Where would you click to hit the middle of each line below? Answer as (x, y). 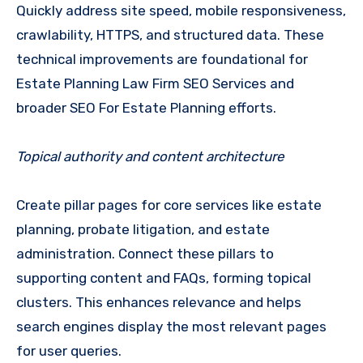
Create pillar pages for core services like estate (169, 205)
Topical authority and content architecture (150, 157)
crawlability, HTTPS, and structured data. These (170, 35)
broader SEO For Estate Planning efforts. (146, 108)
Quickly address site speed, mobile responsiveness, (181, 11)
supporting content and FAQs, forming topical (164, 278)
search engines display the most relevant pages (171, 327)
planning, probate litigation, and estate (143, 230)
